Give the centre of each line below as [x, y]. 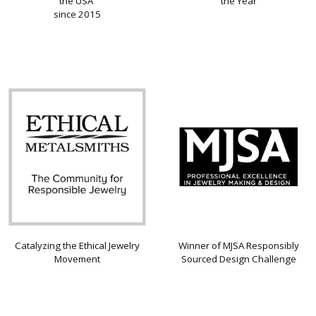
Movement [77, 259]
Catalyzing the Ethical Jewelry [77, 246]
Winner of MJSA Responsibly [239, 246]
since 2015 [77, 14]
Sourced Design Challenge [239, 259]
